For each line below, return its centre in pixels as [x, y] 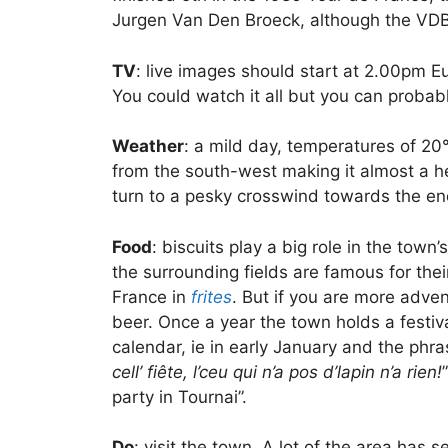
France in [151, 296]
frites [211, 296]
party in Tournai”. [179, 396]
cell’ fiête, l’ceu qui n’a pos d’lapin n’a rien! [277, 371]
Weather [148, 146]
